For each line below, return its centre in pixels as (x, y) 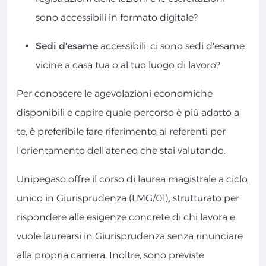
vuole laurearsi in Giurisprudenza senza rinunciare (130, 236)
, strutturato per (204, 198)
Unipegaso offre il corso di (76, 179)
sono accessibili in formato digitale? (117, 18)
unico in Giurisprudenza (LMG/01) (93, 198)
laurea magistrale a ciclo (191, 179)
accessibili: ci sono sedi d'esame (171, 46)
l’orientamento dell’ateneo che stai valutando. (122, 151)
